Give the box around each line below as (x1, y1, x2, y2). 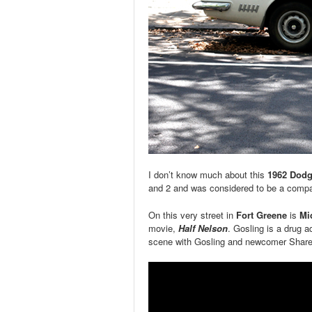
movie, (148, 221, 178, 235)
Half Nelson (178, 221, 228, 235)
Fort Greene (236, 208, 287, 221)
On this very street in (148, 208, 236, 221)
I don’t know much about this (148, 168, 267, 181)
